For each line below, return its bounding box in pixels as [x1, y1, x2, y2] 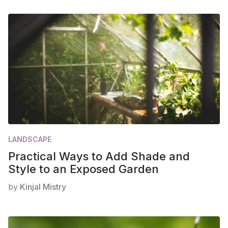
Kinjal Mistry [20, 182, 66, 192]
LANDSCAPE [8, 135, 51, 144]
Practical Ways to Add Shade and [8, 150, 190, 163]
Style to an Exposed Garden [8, 162, 159, 176]
